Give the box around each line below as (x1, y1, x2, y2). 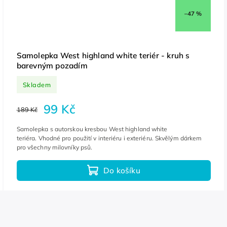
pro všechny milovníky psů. (16, 143, 94, 152)
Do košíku (103, 165, 140, 175)
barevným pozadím (16, 61, 88, 71)
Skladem (22, 80, 51, 89)
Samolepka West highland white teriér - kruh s (16, 51, 190, 61)
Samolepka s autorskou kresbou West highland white (16, 125, 168, 133)
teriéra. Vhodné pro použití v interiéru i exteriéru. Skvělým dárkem (16, 134, 202, 142)
